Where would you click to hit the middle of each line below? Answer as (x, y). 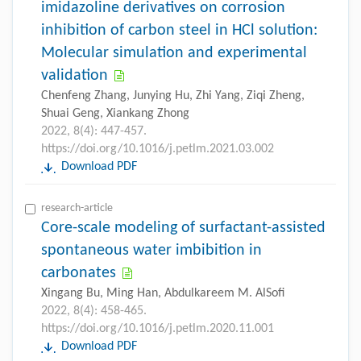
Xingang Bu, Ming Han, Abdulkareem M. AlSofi (163, 293)
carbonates (79, 273)
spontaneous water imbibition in (151, 250)
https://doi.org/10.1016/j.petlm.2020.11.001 (158, 328)
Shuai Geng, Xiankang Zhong (115, 113)
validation (75, 75)
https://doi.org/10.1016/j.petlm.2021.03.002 (158, 149)
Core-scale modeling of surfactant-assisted (183, 228)
